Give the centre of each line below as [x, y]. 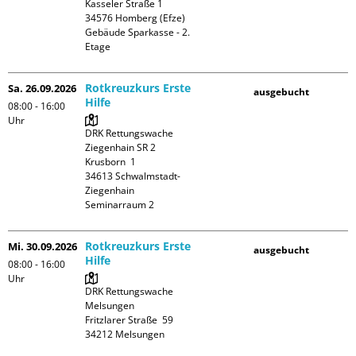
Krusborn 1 [111, 162]
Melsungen [110, 306]
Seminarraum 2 [120, 205]
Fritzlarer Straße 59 [130, 320]
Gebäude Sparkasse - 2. [138, 32]
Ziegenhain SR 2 [121, 147]
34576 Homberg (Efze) [135, 18]
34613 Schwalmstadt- [133, 176]
